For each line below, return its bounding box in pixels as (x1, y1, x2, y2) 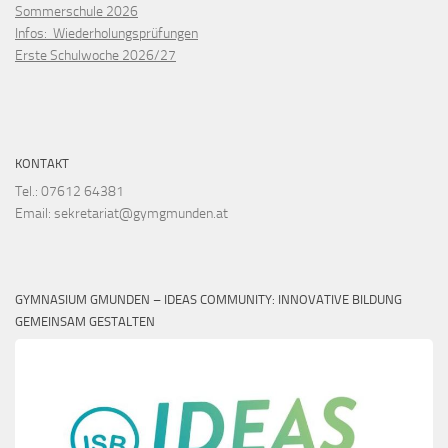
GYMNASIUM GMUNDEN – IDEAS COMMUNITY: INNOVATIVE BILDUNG (15, 292, 402, 308)
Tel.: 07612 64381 (15, 183, 124, 201)
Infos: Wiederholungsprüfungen (15, 25, 198, 43)
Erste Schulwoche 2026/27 (15, 47, 176, 65)
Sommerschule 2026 (15, 3, 138, 21)
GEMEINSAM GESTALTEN (15, 314, 155, 330)
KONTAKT (15, 156, 69, 172)
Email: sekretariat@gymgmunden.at (15, 205, 228, 223)
